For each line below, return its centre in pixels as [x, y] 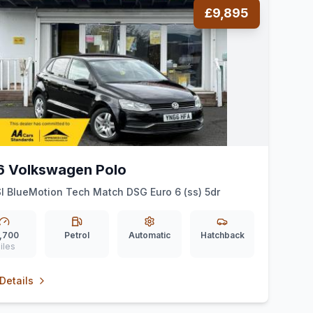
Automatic [150, 235]
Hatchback [222, 235]
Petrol [77, 235]
